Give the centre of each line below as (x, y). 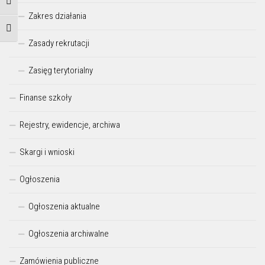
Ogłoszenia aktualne (64, 207)
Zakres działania (57, 16)
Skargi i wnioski (47, 152)
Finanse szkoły (46, 98)
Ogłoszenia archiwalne (69, 234)
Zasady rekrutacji (59, 43)
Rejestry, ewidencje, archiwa (70, 125)
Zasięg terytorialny (61, 71)
